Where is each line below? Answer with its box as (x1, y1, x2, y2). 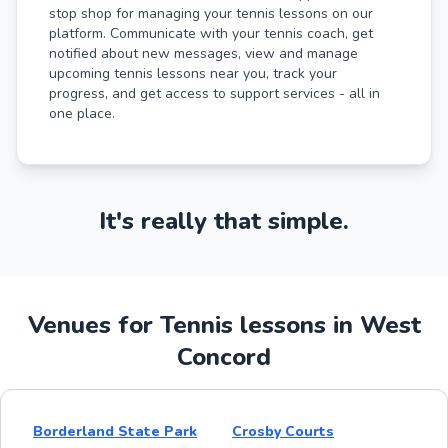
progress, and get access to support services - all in (49, 83, 380, 103)
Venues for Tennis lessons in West (27, 308, 421, 341)
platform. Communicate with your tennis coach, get (49, 23, 373, 43)
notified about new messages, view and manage (49, 43, 358, 63)
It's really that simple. (99, 204, 349, 237)
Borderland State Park (33, 421, 197, 441)
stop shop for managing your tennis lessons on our (49, 3, 373, 23)
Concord (177, 340, 271, 373)
